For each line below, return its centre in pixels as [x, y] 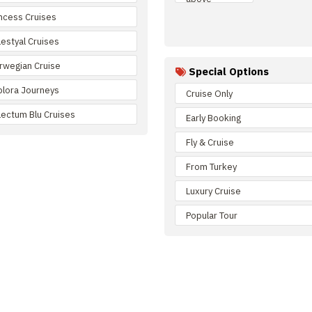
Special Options [229, 71]
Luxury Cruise [213, 191]
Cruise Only [209, 93]
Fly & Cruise [210, 142]
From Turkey [211, 166]
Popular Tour [212, 215]
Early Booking [213, 118]
